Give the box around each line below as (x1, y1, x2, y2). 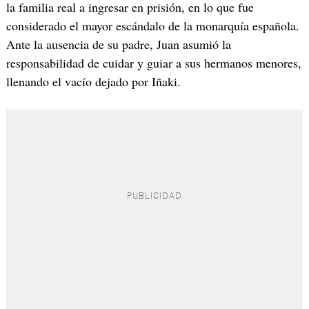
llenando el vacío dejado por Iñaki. (6, 73, 181, 90)
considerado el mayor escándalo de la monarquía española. (6, 17, 299, 34)
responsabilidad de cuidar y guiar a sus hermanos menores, (6, 54, 301, 71)
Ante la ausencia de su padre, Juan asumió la (6, 36, 231, 52)
